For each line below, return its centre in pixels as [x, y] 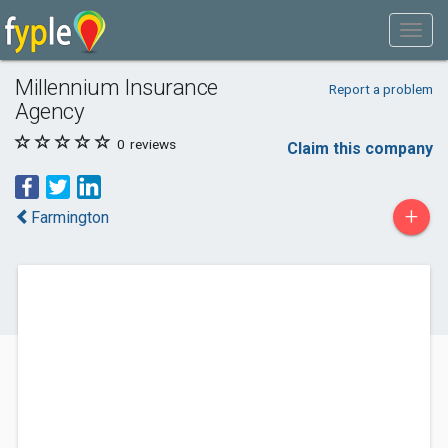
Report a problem [380, 89]
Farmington [70, 217]
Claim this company [360, 148]
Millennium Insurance [117, 87]
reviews [151, 144]
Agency [50, 111]
